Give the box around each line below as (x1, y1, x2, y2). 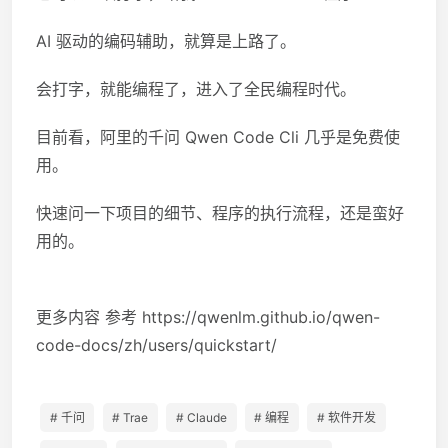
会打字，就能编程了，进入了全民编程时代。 (36, 78, 356, 99)
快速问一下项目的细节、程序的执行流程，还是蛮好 (36, 202, 404, 223)
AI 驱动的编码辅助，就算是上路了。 (36, 30, 296, 51)
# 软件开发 (317, 409, 377, 425)
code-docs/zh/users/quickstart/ (36, 334, 277, 355)
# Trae (112, 409, 149, 425)
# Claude (175, 409, 227, 425)
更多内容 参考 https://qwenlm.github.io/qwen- (36, 306, 380, 327)
